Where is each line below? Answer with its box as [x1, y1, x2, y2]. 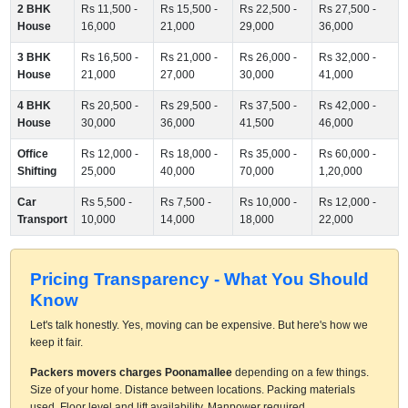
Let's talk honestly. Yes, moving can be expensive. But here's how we [29, 318, 368, 331]
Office [16, 147, 48, 160]
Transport [16, 212, 67, 226]
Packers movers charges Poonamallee [29, 365, 232, 379]
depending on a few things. [231, 365, 369, 379]
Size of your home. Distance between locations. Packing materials [29, 382, 355, 396]
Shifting [16, 164, 56, 178]
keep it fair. [29, 335, 83, 349]
